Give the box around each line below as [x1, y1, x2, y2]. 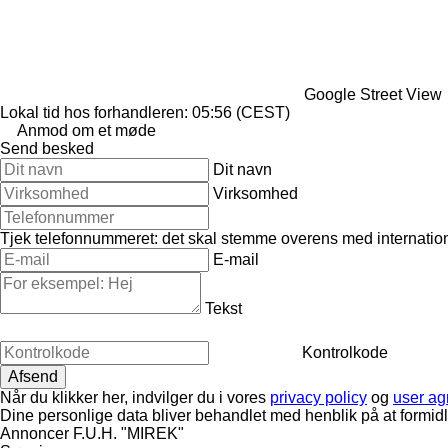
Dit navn [213, 160, 272, 178]
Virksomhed [213, 184, 298, 202]
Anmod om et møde [17, 121, 156, 139]
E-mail [213, 250, 259, 268]
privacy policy [270, 388, 367, 406]
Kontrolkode [302, 343, 388, 361]
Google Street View [304, 85, 442, 103]
